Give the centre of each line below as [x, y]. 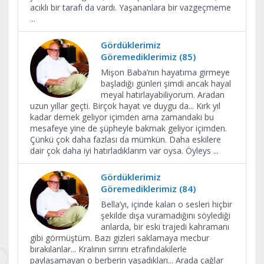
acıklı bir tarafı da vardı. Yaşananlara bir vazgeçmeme [131, 7]
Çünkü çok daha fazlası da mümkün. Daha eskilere [126, 139]
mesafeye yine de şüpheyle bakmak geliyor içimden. [128, 128]
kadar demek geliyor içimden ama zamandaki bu [122, 117]
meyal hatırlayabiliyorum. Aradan [163, 95]
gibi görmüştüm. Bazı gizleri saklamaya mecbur [120, 238]
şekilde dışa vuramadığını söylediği [166, 215]
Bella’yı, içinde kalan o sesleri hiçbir [166, 204]
